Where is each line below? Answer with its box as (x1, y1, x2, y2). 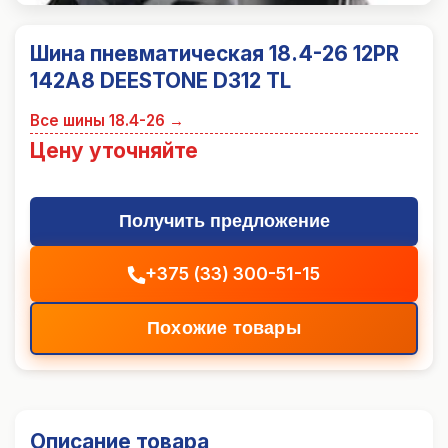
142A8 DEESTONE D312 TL (30, 68, 291, 94)
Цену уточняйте (30, 138, 198, 164)
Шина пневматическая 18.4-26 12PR (30, 41, 399, 67)
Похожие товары (147, 318, 301, 339)
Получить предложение (118, 211, 330, 232)
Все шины (30, 111, 109, 131)
